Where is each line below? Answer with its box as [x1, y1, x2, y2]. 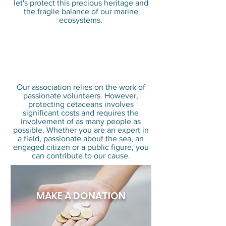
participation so [31, 45, 130, 62]
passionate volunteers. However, [23, 91, 138, 100]
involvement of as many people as [21, 117, 141, 126]
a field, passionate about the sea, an [18, 134, 144, 143]
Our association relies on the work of [16, 83, 145, 91]
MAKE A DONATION [36, 189, 126, 203]
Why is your [45, 29, 117, 45]
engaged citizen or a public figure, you [13, 143, 149, 151]
